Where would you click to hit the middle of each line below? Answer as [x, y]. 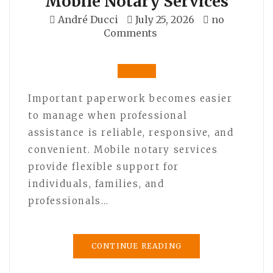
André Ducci [88, 19]
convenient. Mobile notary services [123, 149]
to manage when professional [108, 115]
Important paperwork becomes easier [130, 98]
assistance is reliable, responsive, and [131, 132]
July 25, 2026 [165, 19]
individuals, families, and [96, 183]
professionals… [69, 200]
